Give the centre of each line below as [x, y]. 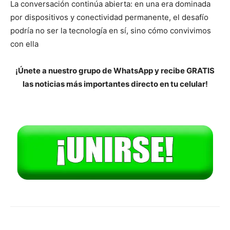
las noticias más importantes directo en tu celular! [115, 84]
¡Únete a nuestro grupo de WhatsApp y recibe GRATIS [115, 70]
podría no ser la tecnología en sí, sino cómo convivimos [111, 30]
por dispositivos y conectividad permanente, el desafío [109, 17]
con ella [24, 44]
